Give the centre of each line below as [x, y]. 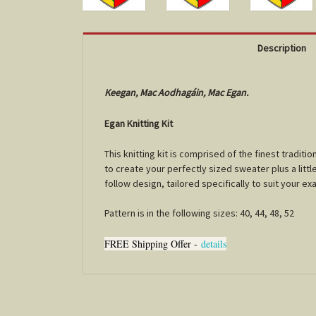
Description [281, 48]
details [214, 243]
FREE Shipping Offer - [153, 243]
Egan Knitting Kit [140, 123]
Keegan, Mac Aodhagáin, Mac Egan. [176, 92]
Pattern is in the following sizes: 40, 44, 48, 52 [199, 213]
